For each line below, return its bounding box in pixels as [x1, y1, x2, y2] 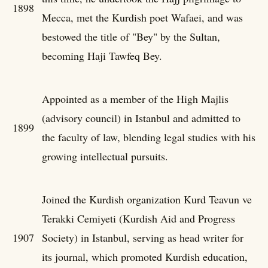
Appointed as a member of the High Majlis [42, 91, 229, 106]
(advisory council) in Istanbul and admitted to [42, 110, 240, 125]
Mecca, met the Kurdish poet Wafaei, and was [42, 10, 243, 25]
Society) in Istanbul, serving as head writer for [42, 230, 243, 245]
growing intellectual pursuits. [42, 148, 168, 163]
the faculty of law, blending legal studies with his [42, 129, 255, 144]
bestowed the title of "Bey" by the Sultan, [42, 29, 220, 44]
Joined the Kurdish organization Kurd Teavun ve [42, 191, 252, 206]
